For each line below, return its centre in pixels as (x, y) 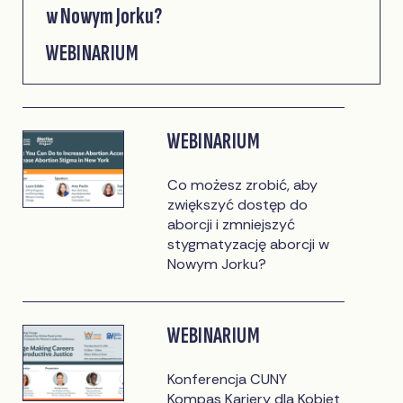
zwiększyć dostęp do (238, 205)
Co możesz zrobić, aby (243, 185)
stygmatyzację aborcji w (249, 245)
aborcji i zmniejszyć (232, 225)
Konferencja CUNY (228, 379)
